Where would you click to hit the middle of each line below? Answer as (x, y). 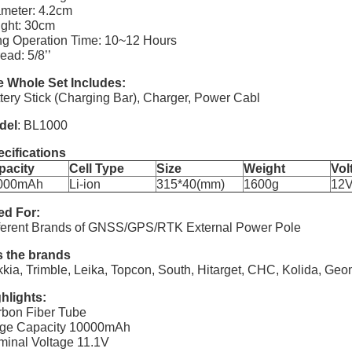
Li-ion (85, 184)
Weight (264, 169)
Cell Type (97, 169)
